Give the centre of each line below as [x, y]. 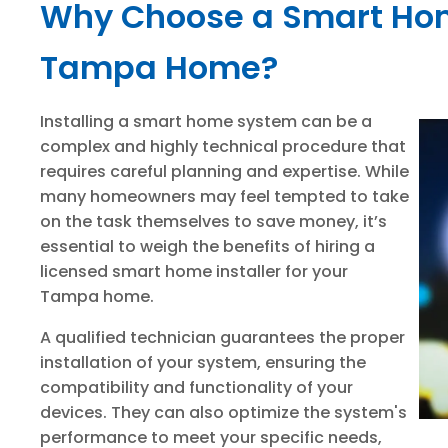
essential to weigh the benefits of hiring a [207, 246]
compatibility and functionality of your [196, 387]
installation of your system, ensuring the [203, 362]
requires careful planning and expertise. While [224, 171]
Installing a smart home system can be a [206, 121]
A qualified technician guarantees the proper [222, 337]
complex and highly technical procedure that [223, 146]
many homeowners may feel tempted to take [224, 196]
